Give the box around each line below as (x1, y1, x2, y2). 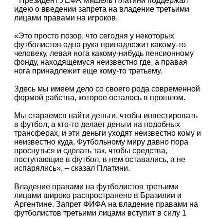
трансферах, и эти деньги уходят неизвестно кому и (14, 129, 201, 138)
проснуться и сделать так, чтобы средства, (14, 146, 168, 155)
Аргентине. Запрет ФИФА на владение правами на (14, 200, 199, 208)
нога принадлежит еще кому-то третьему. (14, 67, 163, 75)
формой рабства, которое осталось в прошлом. (14, 93, 186, 102)
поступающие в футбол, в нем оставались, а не (14, 155, 186, 164)
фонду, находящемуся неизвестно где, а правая (14, 58, 188, 67)
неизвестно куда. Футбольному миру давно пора (14, 138, 189, 146)
